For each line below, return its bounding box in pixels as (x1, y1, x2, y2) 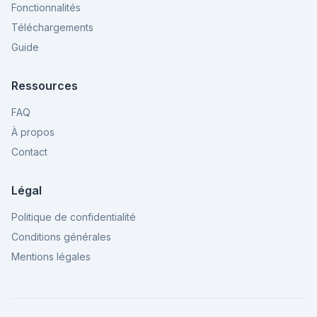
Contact (11, 146, 47, 158)
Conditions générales (11, 231, 111, 243)
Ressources (11, 79, 78, 93)
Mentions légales (11, 250, 91, 263)
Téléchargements (11, 21, 93, 33)
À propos (11, 126, 54, 138)
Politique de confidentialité (11, 211, 136, 223)
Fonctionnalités (11, 1, 81, 13)
